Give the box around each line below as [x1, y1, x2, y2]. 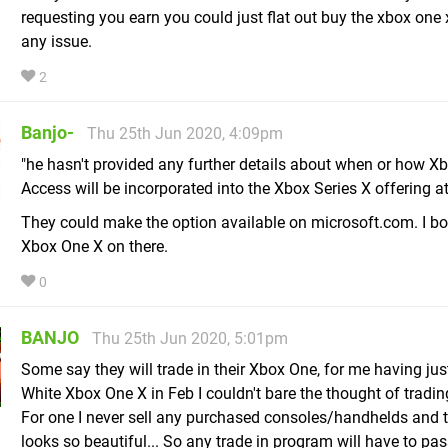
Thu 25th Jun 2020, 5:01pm [92, 329, 288, 349]
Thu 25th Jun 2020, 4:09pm [87, 124, 283, 144]
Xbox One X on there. [21, 237, 168, 257]
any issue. [21, 32, 92, 52]
